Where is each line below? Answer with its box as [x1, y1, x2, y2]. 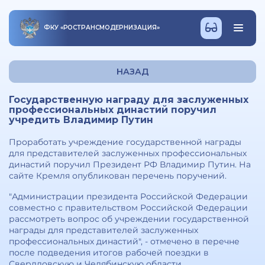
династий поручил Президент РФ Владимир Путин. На [9, 159, 251, 170]
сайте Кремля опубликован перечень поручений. [9, 170, 227, 181]
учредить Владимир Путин [9, 114, 153, 125]
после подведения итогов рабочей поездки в [9, 247, 209, 258]
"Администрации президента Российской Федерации [9, 191, 248, 202]
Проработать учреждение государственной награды [9, 137, 241, 147]
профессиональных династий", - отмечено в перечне [9, 236, 240, 247]
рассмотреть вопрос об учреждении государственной [9, 214, 249, 224]
